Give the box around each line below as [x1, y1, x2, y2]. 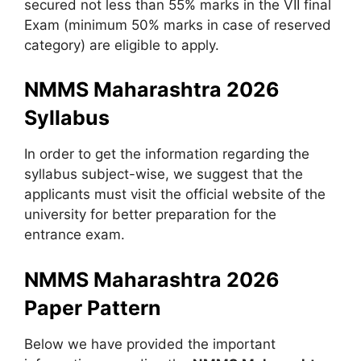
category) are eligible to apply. [24, 36, 219, 53]
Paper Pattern [24, 295, 161, 320]
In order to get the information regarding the [24, 146, 309, 162]
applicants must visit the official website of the [24, 186, 326, 202]
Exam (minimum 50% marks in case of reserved [24, 16, 331, 33]
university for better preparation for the [24, 206, 276, 222]
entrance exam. [24, 226, 125, 243]
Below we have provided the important [24, 335, 276, 352]
